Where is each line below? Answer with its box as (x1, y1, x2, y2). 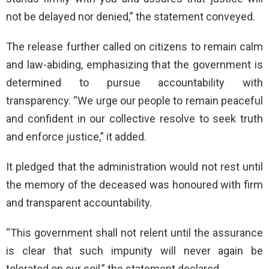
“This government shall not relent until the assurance (6, 226, 263, 239)
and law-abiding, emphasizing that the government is (6, 58, 263, 71)
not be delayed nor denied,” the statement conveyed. (6, 10, 255, 23)
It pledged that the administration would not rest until (6, 160, 263, 173)
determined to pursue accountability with (6, 76, 263, 89)
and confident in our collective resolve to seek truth (6, 112, 263, 125)
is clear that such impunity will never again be (6, 244, 263, 257)
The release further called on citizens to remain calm (6, 40, 263, 53)
